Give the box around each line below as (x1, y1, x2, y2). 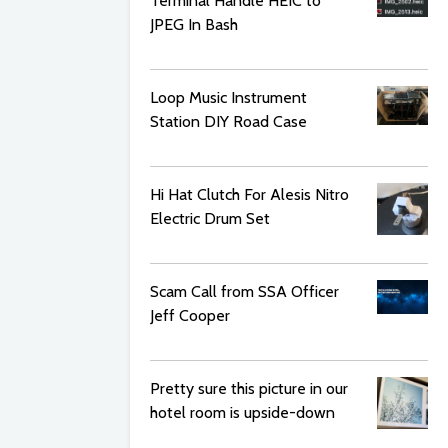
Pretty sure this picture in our (150, 379, 348, 398)
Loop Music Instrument (150, 88, 307, 107)
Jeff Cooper (150, 306, 230, 325)
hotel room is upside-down (150, 403, 335, 422)
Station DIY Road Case (150, 112, 307, 131)
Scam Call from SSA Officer (150, 282, 339, 301)
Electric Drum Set (150, 209, 270, 228)
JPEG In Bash (150, 15, 238, 34)
